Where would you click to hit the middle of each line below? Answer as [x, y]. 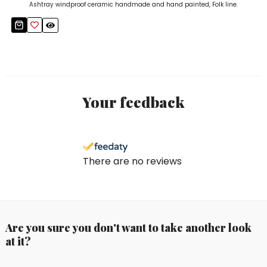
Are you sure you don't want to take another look [128, 228]
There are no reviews [132, 161]
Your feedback [133, 101]
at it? [18, 242]
